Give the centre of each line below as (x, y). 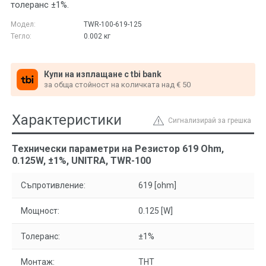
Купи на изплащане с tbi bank (103, 74)
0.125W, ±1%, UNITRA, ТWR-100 (81, 161)
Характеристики (67, 120)
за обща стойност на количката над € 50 (117, 84)
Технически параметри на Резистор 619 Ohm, (118, 149)
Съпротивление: (53, 185)
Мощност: (40, 211)
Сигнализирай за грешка (210, 121)
